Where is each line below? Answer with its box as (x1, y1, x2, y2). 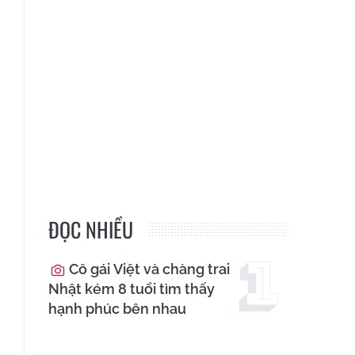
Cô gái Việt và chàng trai (66, 261, 230, 278)
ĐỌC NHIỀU (48, 214, 133, 246)
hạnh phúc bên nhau (48, 300, 186, 318)
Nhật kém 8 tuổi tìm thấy (48, 281, 215, 298)
